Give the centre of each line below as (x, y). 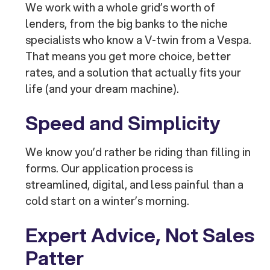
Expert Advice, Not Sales (140, 235)
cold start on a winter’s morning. (108, 201)
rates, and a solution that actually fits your (133, 73)
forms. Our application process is (109, 168)
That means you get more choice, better (128, 56)
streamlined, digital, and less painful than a (135, 185)
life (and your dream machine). (102, 89)
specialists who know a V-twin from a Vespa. (139, 40)
